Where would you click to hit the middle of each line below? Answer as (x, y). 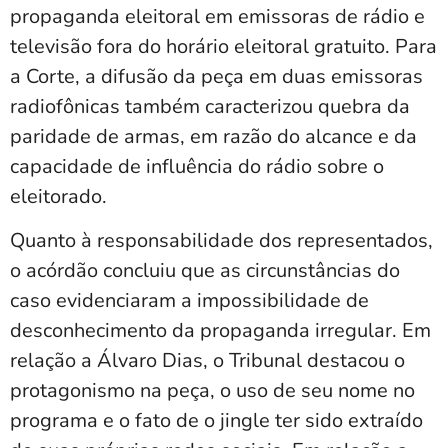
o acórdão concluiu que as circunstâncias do (205, 271)
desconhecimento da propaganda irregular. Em (220, 331)
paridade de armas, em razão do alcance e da (213, 137)
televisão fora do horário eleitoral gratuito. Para (223, 47)
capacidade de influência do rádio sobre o (197, 167)
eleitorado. (58, 197)
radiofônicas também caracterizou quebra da (210, 107)
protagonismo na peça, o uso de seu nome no (212, 391)
